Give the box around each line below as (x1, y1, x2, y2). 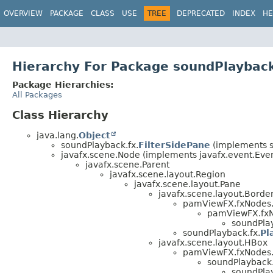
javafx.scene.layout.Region (110, 169, 225, 179)
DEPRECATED (177, 9, 225, 18)
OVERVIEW (4, 9, 43, 18)
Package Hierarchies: (12, 79, 114, 90)
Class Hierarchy (12, 108, 108, 121)
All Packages (12, 90, 62, 99)
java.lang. (37, 130, 79, 140)
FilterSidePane (138, 140, 210, 150)
